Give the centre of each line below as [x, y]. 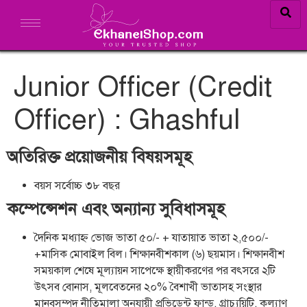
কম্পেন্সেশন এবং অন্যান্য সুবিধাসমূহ [116, 209]
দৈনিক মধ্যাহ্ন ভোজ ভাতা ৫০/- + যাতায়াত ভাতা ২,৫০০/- [151, 238]
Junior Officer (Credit [143, 87]
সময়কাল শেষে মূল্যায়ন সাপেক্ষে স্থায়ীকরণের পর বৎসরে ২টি [155, 271]
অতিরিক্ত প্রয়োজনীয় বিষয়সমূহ [99, 157]
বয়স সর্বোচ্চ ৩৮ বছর [77, 186]
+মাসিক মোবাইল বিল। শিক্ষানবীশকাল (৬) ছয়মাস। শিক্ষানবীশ [159, 255]
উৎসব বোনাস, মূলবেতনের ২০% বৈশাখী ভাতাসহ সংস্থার [148, 287]
